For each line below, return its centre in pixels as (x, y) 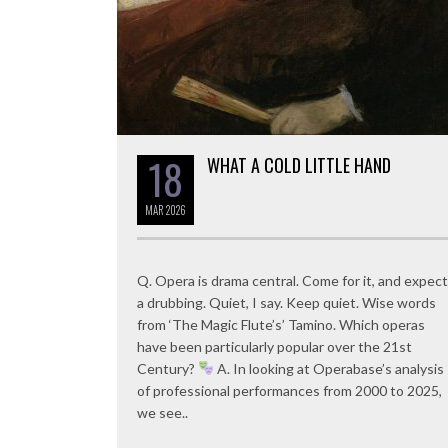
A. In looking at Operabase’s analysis (328, 368)
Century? (167, 368)
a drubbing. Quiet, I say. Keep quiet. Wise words (286, 302)
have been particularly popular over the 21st (274, 346)
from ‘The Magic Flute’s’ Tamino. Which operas (281, 324)
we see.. (162, 412)
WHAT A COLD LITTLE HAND (299, 164)
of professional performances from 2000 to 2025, (289, 390)
